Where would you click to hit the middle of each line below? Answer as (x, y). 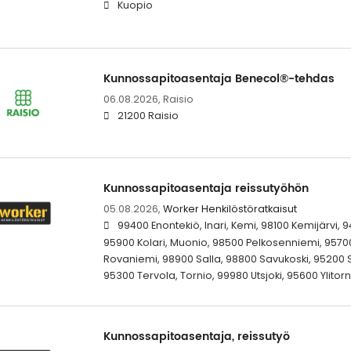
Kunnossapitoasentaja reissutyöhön (206, 188)
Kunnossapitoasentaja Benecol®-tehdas (219, 78)
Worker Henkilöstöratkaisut (230, 208)
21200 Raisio (148, 115)
